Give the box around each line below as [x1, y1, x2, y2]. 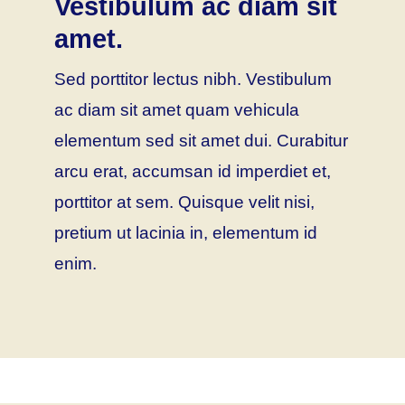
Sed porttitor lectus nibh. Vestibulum [53, 69, 332, 89]
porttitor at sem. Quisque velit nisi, [53, 192, 315, 212]
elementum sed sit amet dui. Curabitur [53, 130, 348, 150]
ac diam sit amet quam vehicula [53, 99, 299, 119]
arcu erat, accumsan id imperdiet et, [53, 161, 331, 181]
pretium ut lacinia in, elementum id [53, 222, 317, 242]
